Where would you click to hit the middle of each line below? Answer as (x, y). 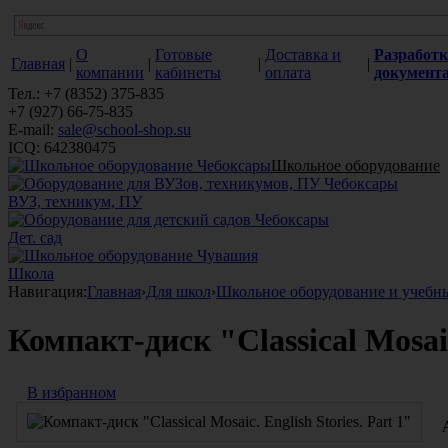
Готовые (183, 54)
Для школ (178, 291)
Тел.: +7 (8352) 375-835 (86, 93)
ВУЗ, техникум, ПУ (75, 201)
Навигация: (47, 291)
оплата (288, 72)
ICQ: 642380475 (62, 147)
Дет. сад (35, 237)
